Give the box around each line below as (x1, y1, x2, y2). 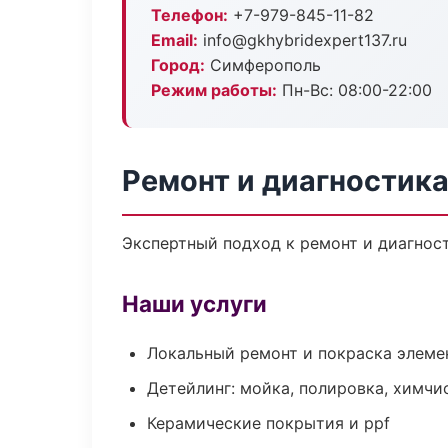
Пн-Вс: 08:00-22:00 (277, 80, 432, 100)
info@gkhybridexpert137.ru (198, 30, 407, 50)
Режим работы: (151, 80, 277, 100)
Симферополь (205, 55, 321, 75)
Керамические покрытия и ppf (147, 413, 390, 433)
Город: (151, 55, 205, 75)
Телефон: (151, 5, 228, 25)
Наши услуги (122, 290, 267, 317)
